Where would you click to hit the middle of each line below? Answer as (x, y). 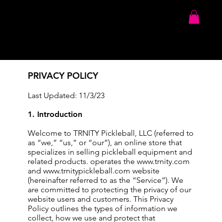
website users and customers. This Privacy (101, 199)
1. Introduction (55, 114)
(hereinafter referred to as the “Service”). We (106, 180)
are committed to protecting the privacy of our (110, 190)
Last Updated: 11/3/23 (66, 95)
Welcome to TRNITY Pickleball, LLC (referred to (111, 133)
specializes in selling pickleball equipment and (110, 152)
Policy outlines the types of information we (103, 208)
